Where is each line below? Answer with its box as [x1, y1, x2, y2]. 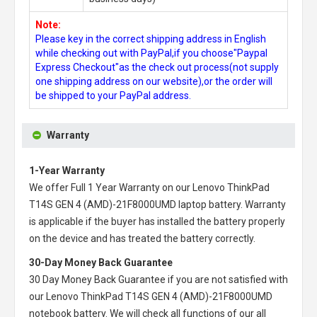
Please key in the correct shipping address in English [35, 33, 266, 45]
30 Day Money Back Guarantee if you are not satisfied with [29, 274, 288, 285]
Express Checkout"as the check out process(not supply [35, 62, 279, 73]
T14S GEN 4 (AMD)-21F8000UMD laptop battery [29, 199, 241, 210]
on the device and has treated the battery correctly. [29, 233, 255, 244]
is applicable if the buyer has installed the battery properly [29, 216, 285, 227]
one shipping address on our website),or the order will [35, 76, 272, 87]
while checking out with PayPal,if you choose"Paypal [35, 47, 267, 59]
